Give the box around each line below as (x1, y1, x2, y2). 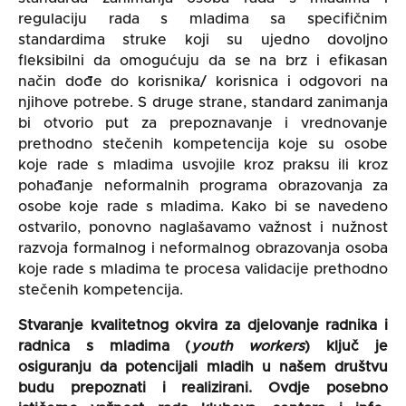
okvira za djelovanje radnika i (175, 318, 389, 333)
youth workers (190, 339, 305, 353)
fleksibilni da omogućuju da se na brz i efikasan (18, 53, 388, 68)
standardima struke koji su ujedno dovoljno (18, 33, 388, 47)
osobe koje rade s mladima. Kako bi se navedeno (18, 199, 388, 214)
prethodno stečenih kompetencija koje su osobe (18, 137, 388, 151)
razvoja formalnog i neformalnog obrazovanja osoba (18, 241, 388, 256)
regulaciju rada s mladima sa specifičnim (18, 12, 388, 26)
